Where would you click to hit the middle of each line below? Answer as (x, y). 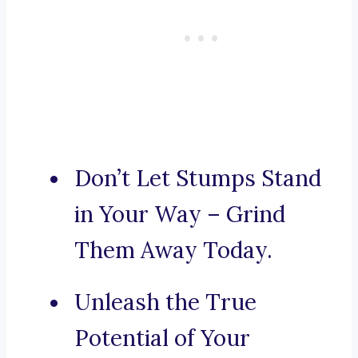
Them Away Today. (173, 251)
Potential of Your (162, 338)
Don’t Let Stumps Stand (198, 179)
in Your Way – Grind (180, 215)
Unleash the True (165, 302)
